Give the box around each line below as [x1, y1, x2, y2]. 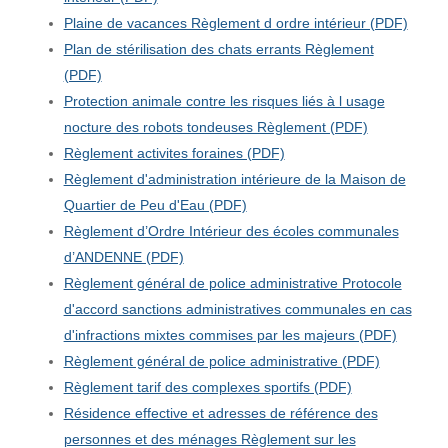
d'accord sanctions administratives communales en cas [63, 300, 412, 317]
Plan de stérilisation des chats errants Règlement [63, 40, 374, 57]
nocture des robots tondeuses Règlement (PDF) [63, 118, 368, 135]
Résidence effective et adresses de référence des [63, 404, 378, 421]
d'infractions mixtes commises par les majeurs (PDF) [63, 326, 397, 343]
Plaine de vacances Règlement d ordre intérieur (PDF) [63, 14, 408, 31]
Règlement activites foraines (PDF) [63, 144, 285, 161]
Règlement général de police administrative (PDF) [63, 352, 380, 369]
